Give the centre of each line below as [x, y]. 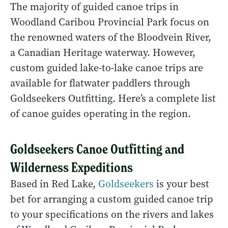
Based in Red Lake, [54, 184]
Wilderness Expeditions [72, 168]
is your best [181, 184]
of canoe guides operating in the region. [101, 114]
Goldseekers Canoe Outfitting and [97, 149]
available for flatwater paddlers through [100, 83]
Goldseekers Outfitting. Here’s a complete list [113, 99]
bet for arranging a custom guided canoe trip [112, 199]
